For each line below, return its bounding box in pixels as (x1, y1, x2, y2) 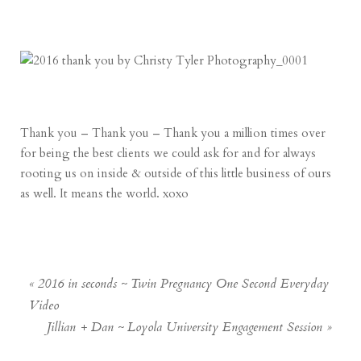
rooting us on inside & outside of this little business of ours (20, 165, 332, 182)
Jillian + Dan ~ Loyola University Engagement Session (46, 317, 322, 339)
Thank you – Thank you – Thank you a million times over (20, 125, 326, 142)
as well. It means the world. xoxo (20, 185, 189, 202)
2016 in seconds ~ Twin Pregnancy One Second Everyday (38, 273, 330, 296)
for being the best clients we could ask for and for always (20, 145, 317, 162)
